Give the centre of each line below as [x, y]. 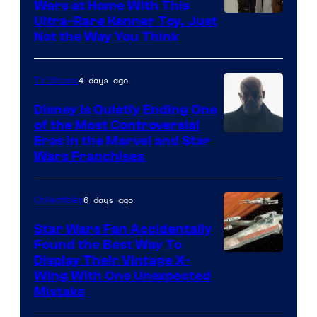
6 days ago [108, 200]
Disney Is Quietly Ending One [126, 109]
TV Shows [56, 80]
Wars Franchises [89, 156]
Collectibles [59, 200]
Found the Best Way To [108, 244]
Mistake [59, 291]
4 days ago [103, 80]
